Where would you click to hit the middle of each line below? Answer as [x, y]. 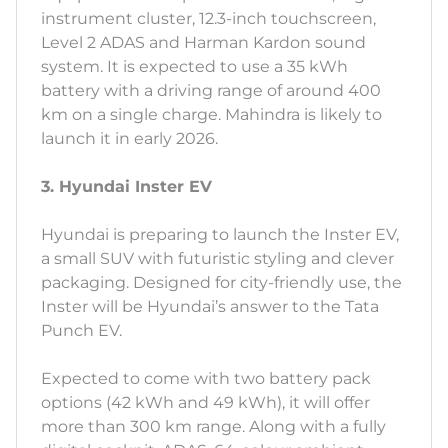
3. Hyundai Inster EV [126, 187]
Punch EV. [81, 331]
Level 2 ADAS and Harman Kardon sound [203, 43]
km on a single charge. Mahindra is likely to [211, 115]
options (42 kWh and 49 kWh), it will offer [205, 403]
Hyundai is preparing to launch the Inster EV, [220, 235]
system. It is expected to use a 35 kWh [194, 67]
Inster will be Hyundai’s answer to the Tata [210, 307]
